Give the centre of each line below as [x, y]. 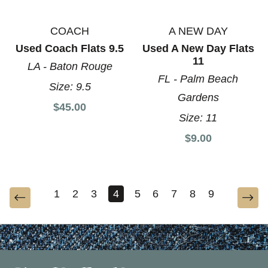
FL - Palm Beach [198, 79]
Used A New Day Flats [198, 48]
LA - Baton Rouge [70, 66]
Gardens [198, 97]
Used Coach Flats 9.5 [70, 48]
